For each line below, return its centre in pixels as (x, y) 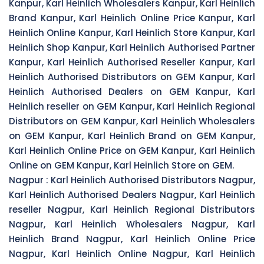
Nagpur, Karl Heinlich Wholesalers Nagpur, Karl (132, 224)
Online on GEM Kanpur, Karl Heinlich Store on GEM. (121, 165)
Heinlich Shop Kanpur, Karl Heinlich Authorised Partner (132, 47)
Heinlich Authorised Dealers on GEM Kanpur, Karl (132, 91)
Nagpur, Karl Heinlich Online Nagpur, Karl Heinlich (132, 253)
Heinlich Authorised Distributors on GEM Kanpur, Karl (132, 77)
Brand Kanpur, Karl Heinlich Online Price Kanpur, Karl (132, 18)
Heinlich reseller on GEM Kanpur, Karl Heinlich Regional (132, 106)
